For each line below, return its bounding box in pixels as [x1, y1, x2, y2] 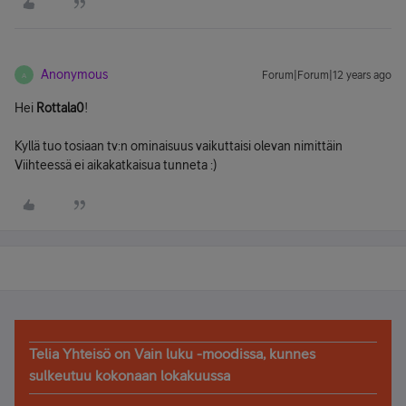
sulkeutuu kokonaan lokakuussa [29, 367, 230, 383]
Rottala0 [36, 101, 84, 115]
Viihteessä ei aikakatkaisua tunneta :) [14, 158, 217, 172]
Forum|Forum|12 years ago [262, 69, 391, 82]
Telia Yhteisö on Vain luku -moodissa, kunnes [29, 345, 315, 362]
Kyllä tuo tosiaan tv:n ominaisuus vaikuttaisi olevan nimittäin [14, 139, 343, 153]
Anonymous [41, 67, 108, 82]
